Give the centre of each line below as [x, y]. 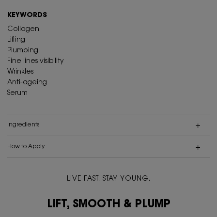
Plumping [23, 51]
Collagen [23, 30]
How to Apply [26, 147]
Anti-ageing [27, 83]
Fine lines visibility [36, 62]
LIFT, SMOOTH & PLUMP [108, 205]
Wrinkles [20, 72]
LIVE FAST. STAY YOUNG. [108, 179]
